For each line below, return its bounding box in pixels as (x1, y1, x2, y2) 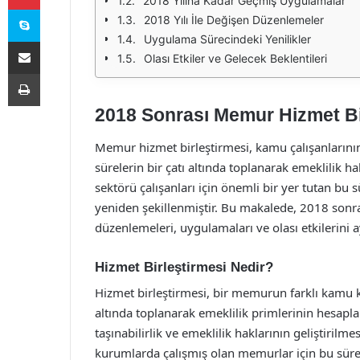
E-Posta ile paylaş (39, 35, 71, 47)
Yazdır (39, 67, 70, 80)
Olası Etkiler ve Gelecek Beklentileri (144, 51, 327, 65)
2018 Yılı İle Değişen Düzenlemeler (144, 13, 324, 27)
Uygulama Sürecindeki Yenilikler (144, 32, 311, 46)
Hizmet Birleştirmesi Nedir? (95, 259, 273, 275)
